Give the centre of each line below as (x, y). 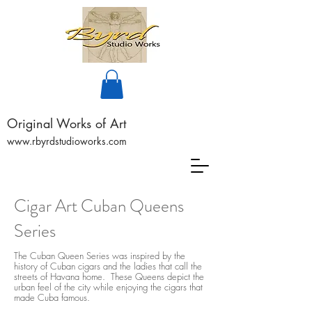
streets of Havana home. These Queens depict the (109, 276)
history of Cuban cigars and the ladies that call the (108, 266)
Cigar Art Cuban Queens (99, 206)
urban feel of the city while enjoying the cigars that (108, 287)
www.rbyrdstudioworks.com (67, 141)
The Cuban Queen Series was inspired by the (100, 255)
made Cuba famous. (52, 297)
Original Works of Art (67, 123)
